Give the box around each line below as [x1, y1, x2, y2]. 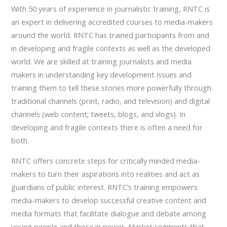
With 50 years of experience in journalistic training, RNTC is [11, 3, 210, 14]
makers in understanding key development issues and [11, 69, 192, 80]
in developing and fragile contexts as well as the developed [11, 43, 211, 53]
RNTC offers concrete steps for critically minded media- [11, 156, 201, 166]
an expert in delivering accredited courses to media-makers [11, 16, 213, 27]
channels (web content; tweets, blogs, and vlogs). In [11, 108, 186, 119]
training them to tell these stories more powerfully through [11, 82, 212, 93]
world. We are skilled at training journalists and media [11, 56, 192, 66]
